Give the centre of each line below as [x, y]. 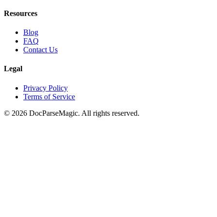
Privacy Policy [46, 88]
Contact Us [40, 50]
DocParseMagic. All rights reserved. [83, 113]
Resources [21, 13]
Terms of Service [49, 96]
